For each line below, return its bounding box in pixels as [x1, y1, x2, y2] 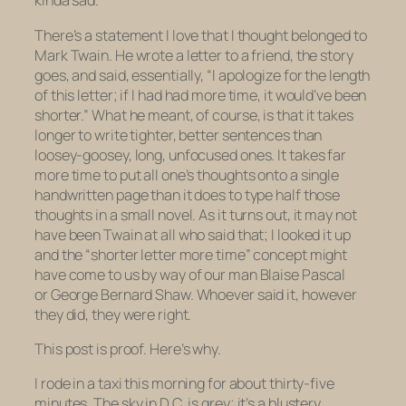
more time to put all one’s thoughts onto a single [34, 164, 340, 185]
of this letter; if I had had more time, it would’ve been [34, 84, 367, 105]
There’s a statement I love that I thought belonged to [34, 24, 367, 45]
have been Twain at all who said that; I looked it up [34, 224, 351, 245]
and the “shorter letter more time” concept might [34, 244, 348, 265]
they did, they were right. [34, 304, 192, 324]
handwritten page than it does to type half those [34, 184, 341, 205]
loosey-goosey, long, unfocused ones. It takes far [34, 144, 347, 165]
